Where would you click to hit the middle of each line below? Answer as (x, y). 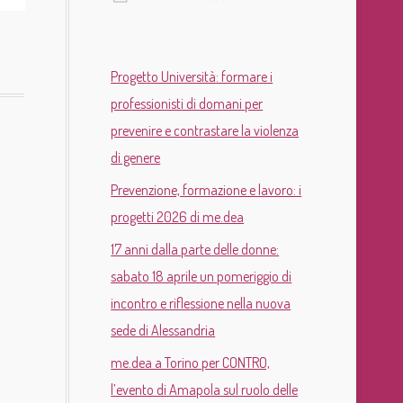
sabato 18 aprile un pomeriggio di (201, 277)
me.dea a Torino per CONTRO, (191, 363)
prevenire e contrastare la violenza (205, 131)
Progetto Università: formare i (192, 77)
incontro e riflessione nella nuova (201, 304)
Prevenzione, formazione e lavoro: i (206, 190)
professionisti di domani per (187, 104)
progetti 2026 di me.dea (178, 217)
